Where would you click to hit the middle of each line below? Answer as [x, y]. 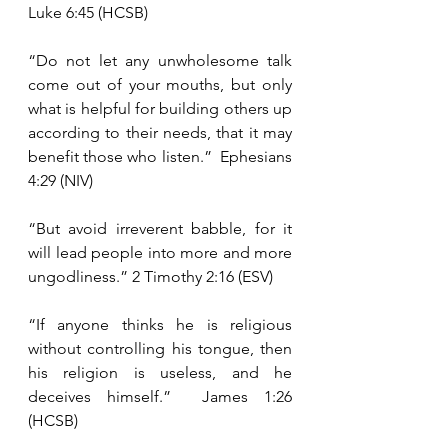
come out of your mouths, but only [160, 84]
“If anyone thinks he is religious [160, 324]
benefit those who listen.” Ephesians [160, 156]
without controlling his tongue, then [160, 348]
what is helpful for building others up [160, 108]
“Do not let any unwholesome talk [160, 60]
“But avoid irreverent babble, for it [160, 228]
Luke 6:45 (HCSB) [88, 12]
